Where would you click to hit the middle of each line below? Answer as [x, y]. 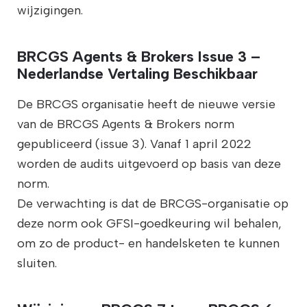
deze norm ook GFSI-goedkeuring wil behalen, [149, 223]
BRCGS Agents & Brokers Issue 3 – [138, 56]
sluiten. [37, 263]
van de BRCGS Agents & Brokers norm [125, 124]
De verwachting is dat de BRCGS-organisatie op [152, 203]
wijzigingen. [50, 10]
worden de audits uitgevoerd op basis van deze [149, 163]
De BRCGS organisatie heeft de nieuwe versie [146, 104]
